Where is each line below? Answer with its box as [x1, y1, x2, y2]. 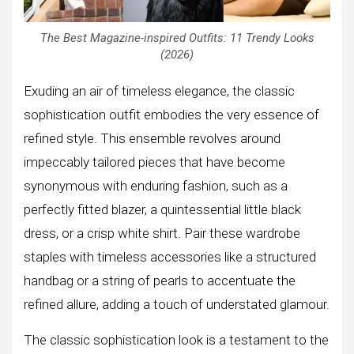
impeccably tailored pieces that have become [24, 154, 285, 171]
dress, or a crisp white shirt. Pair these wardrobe [24, 225, 300, 242]
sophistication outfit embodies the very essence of [24, 107, 319, 123]
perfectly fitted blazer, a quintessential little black [24, 201, 301, 218]
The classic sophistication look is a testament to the [24, 332, 329, 348]
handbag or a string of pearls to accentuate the [24, 273, 296, 289]
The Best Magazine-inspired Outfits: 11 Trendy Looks [40, 31, 314, 46]
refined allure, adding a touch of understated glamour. [24, 296, 330, 313]
